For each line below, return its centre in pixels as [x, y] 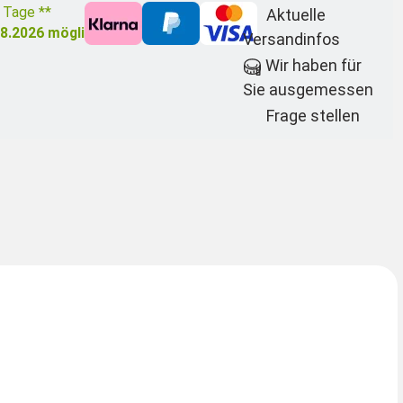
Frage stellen [312, 116]
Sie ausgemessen [308, 90]
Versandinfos [291, 40]
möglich [72, 33]
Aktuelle [295, 15]
